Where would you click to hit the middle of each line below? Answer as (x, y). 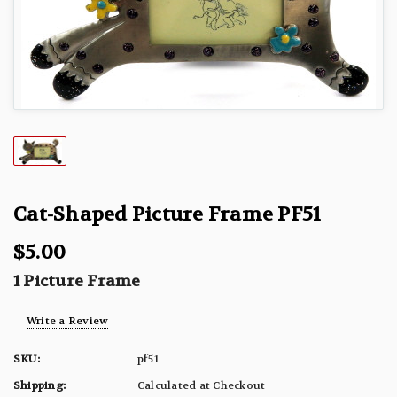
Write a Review (68, 320)
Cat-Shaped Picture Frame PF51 (167, 214)
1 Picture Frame (77, 281)
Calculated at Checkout (202, 385)
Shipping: (40, 385)
